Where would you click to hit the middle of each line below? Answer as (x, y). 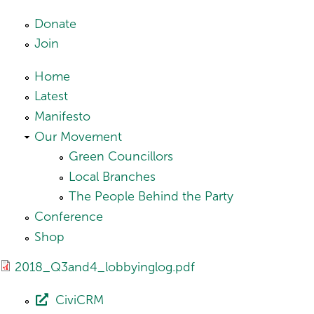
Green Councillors (121, 157)
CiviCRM (79, 300)
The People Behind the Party (151, 197)
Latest (51, 96)
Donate (55, 23)
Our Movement (78, 136)
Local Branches (112, 176)
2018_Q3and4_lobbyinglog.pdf (105, 267)
